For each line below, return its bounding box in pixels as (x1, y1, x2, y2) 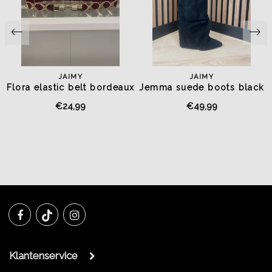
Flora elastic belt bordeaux (6, 83, 135, 93)
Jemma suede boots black (139, 83, 264, 93)
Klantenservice (9, 250, 78, 262)
